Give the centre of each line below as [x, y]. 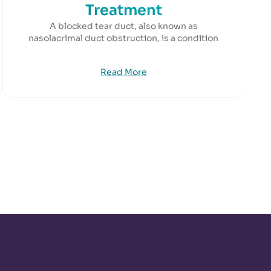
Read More [123, 72]
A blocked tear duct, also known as [123, 26]
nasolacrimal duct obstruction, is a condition [123, 38]
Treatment [123, 10]
